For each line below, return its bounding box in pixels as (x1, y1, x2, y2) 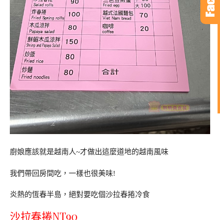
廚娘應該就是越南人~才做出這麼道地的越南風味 (10, 147, 168, 156)
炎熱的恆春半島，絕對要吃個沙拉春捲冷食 (10, 191, 150, 199)
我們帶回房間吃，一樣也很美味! (10, 169, 115, 177)
